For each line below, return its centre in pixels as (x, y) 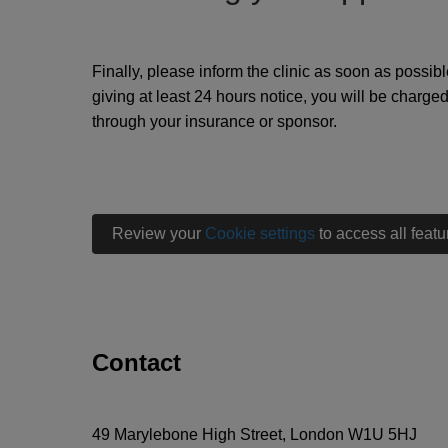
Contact (136, 362)
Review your (158, 233)
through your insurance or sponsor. (214, 121)
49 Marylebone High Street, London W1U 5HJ (254, 434)
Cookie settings (260, 233)
